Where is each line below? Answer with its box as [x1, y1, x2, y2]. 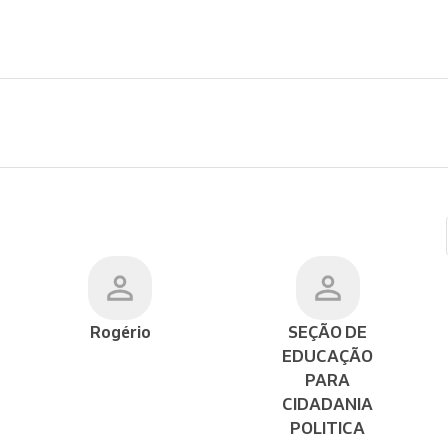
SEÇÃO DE [288, 322, 368, 342]
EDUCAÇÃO [282, 346, 374, 366]
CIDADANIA [282, 394, 374, 414]
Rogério [89, 322, 151, 342]
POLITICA [290, 418, 366, 438]
